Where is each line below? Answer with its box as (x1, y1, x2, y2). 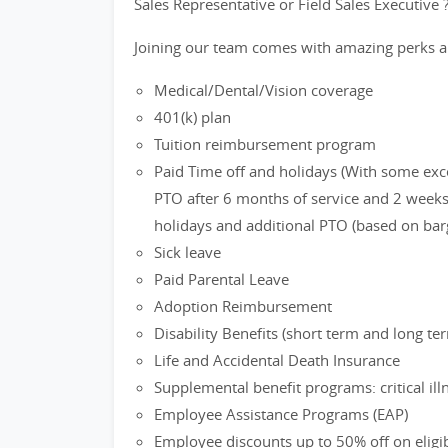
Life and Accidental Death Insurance (154, 350, 400, 370)
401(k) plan (154, 107, 231, 127)
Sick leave (154, 242, 221, 262)
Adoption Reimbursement (154, 296, 332, 316)
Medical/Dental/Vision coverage (154, 80, 373, 100)
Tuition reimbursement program (154, 134, 376, 154)
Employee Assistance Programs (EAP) (154, 404, 408, 424)
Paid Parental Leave (154, 269, 289, 289)
